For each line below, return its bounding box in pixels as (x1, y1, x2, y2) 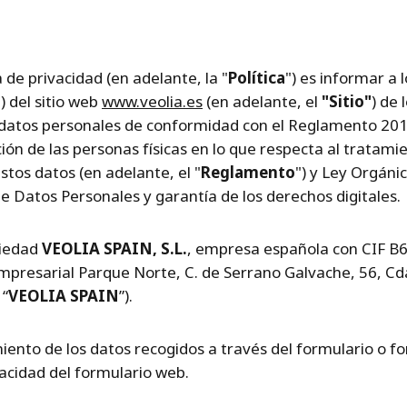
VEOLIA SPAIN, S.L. (42, 238, 187, 260)
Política (228, 67, 285, 89)
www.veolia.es (102, 91, 203, 113)
